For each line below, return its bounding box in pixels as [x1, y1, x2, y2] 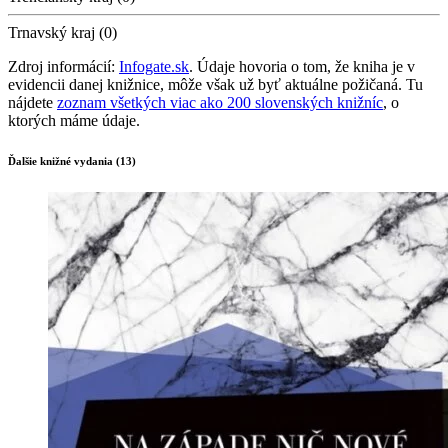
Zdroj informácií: [8, 58, 119, 76]
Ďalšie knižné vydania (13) [8, 155, 136, 168]
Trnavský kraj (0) [8, 24, 117, 42]
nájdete [8, 94, 57, 112]
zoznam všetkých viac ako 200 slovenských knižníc [57, 94, 383, 112]
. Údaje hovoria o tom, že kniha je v [189, 58, 415, 76]
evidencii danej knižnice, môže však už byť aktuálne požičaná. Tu [8, 76, 423, 94]
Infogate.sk [119, 58, 189, 76]
